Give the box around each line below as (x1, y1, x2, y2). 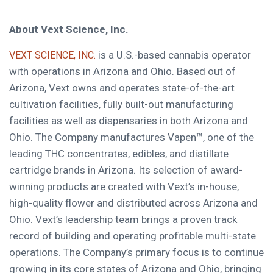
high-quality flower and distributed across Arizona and (9, 196, 258, 209)
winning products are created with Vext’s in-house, (9, 180, 239, 193)
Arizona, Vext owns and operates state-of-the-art (9, 81, 235, 94)
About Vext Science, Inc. (9, 23, 129, 36)
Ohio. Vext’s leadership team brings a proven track (9, 213, 237, 225)
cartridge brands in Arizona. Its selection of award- (9, 163, 243, 176)
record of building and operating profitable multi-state (9, 229, 256, 242)
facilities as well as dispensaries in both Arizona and (9, 114, 248, 127)
